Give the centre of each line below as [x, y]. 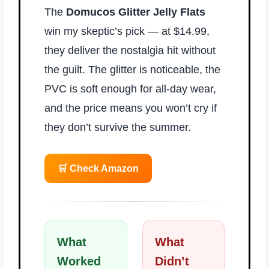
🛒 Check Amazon [98, 168]
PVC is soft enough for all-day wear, [131, 89]
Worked [79, 261]
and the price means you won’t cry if [131, 108]
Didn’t [172, 261]
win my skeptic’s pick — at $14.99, [127, 31]
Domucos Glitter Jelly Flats [136, 12]
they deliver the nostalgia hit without [130, 50]
